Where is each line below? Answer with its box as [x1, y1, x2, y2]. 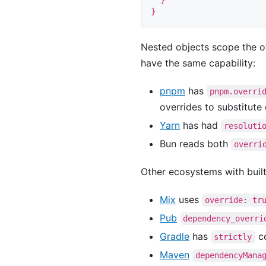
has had [180, 119, 221, 132]
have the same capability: [141, 57, 255, 69]
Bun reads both [160, 138, 231, 150]
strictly [214, 232, 252, 242]
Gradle [160, 230, 189, 243]
